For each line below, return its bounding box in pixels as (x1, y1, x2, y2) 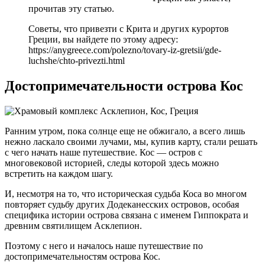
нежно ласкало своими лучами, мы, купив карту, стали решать (5, 136, 257, 147)
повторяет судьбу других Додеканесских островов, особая (5, 199, 239, 209)
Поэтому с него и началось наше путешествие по (5, 240, 203, 251)
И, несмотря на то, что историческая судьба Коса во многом (5, 188, 247, 199)
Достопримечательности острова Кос (5, 77, 243, 93)
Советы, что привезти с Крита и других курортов (28, 23, 229, 34)
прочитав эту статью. (28, 3, 114, 14)
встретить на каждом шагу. (5, 168, 113, 179)
